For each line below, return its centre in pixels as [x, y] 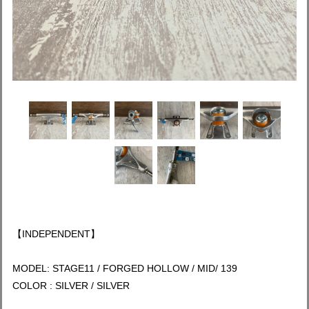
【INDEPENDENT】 [56, 234]
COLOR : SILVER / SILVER [71, 286]
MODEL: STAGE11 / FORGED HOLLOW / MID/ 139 [125, 268]
